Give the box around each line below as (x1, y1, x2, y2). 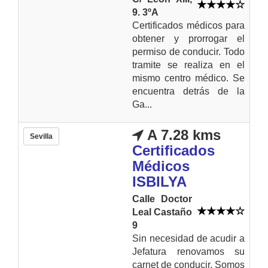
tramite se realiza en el (132, 59, 245, 70)
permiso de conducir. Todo (132, 46, 245, 57)
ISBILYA (132, 173, 187, 190)
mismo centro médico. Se (132, 72, 245, 83)
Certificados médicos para (132, 20, 245, 31)
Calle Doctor (132, 193, 192, 204)
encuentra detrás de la (132, 86, 245, 96)
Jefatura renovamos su (132, 246, 245, 257)
